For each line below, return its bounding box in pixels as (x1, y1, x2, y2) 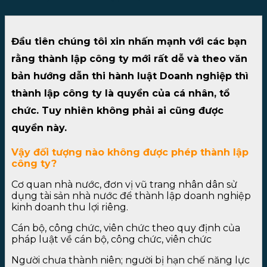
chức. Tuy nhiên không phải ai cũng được (11, 104, 223, 116)
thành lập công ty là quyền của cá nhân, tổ (11, 87, 229, 99)
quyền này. (11, 122, 67, 133)
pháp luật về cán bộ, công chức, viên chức (11, 233, 212, 245)
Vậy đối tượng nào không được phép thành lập (11, 146, 249, 158)
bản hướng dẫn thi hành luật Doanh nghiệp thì (11, 70, 249, 82)
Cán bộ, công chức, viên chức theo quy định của (11, 222, 240, 234)
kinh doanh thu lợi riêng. (11, 201, 128, 213)
